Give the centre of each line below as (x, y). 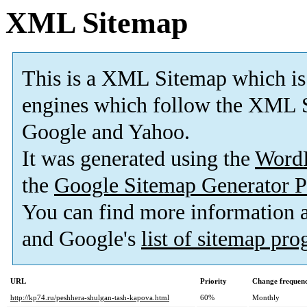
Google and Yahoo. (106, 132)
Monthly (266, 298)
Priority (213, 281)
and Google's (82, 239)
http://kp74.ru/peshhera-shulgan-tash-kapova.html (90, 298)
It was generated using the (138, 159)
